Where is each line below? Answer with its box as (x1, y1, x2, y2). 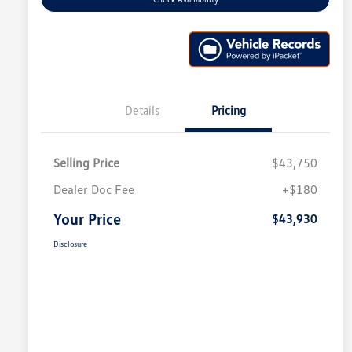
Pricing (211, 103, 246, 118)
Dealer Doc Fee (53, 181, 134, 198)
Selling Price (53, 155, 119, 171)
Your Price (53, 209, 121, 229)
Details (125, 103, 159, 118)
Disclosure (53, 239, 87, 249)
